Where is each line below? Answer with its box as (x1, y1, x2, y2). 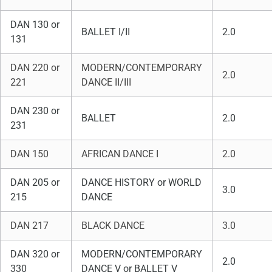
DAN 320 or (10, 248, 59, 260)
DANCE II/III (81, 76, 131, 88)
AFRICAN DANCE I (81, 148, 161, 160)
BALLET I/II (81, 26, 130, 38)
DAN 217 (10, 220, 51, 231)
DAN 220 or (10, 62, 59, 73)
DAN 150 (10, 148, 51, 160)
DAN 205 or (10, 177, 59, 188)
